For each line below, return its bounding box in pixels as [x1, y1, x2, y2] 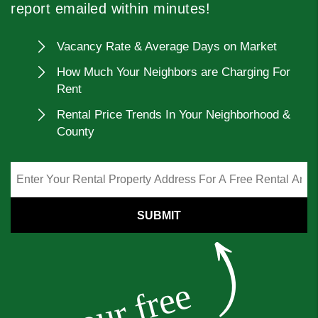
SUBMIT [137, 209, 181, 221]
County [57, 125, 94, 138]
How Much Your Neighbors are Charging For [57, 65, 290, 79]
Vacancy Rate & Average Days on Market [57, 40, 277, 53]
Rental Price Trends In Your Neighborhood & [57, 108, 290, 121]
